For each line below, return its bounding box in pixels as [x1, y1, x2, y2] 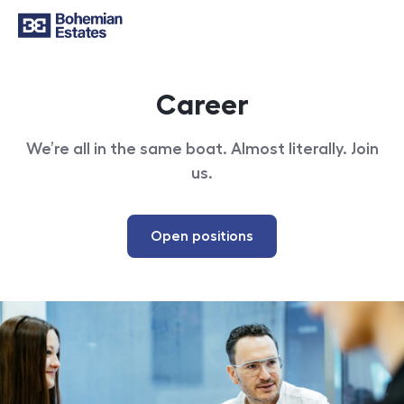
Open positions [151, 229, 253, 243]
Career [155, 90, 249, 119]
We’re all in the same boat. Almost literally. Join [25, 141, 379, 157]
